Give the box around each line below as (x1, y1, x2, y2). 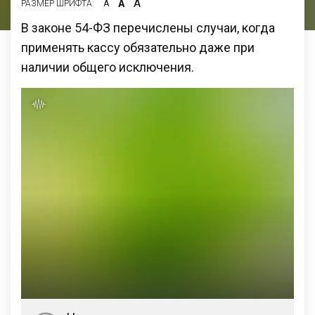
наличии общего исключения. (21, 59, 194, 75)
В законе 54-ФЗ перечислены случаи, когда (21, 20, 275, 35)
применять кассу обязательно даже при (21, 39, 255, 55)
